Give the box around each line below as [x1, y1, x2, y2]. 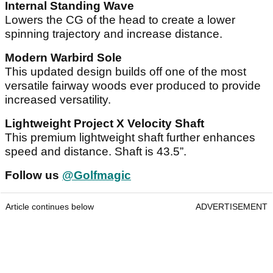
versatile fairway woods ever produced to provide [5, 79, 261, 93]
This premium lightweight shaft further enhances [5, 131, 255, 144]
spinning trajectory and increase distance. [5, 27, 222, 41]
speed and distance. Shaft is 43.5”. [5, 145, 186, 158]
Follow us [5, 169, 62, 182]
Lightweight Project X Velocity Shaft [5, 117, 204, 130]
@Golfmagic [62, 169, 131, 182]
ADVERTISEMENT [196, 202, 268, 212]
